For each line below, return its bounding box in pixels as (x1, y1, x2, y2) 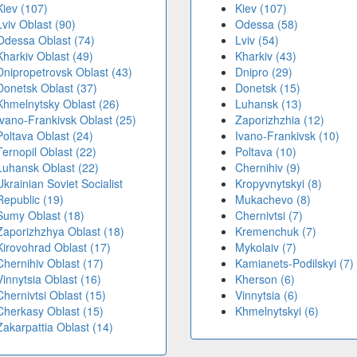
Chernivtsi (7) (235, 207, 303, 224)
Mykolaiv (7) (235, 239, 296, 256)
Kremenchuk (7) (235, 223, 316, 240)
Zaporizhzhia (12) (235, 112, 324, 128)
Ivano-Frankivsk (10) (235, 127, 339, 144)
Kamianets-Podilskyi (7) (235, 255, 354, 272)
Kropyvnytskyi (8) (235, 175, 322, 192)
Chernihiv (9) (235, 159, 300, 176)
